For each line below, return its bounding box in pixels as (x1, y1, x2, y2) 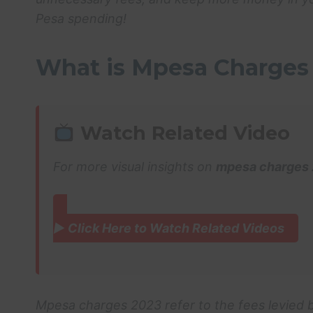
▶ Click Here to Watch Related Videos (53, 220, 284, 235)
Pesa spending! (36, 11, 126, 27)
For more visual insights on (53, 159, 216, 174)
